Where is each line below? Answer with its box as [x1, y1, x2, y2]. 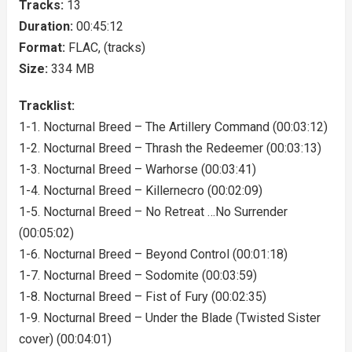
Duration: [18, 19, 76, 34]
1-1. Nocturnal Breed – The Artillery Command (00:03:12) [18, 119, 328, 134]
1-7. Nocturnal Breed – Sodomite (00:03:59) [18, 268, 257, 283]
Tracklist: [18, 98, 75, 113]
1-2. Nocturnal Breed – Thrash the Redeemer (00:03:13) [18, 141, 321, 156]
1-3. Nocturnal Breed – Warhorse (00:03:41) [18, 162, 256, 177]
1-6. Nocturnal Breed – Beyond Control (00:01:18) [18, 247, 288, 262]
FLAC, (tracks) [68, 40, 145, 55]
